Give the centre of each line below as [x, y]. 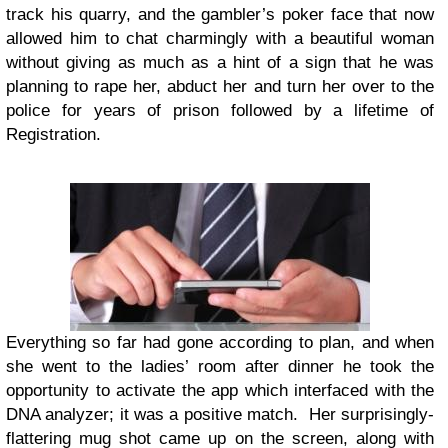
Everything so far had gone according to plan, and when [220, 342]
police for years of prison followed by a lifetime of [220, 110]
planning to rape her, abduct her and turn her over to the [220, 86]
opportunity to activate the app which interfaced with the [220, 390]
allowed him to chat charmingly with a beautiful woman [220, 38]
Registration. [53, 134]
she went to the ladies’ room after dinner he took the [220, 366]
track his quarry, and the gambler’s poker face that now [220, 14]
